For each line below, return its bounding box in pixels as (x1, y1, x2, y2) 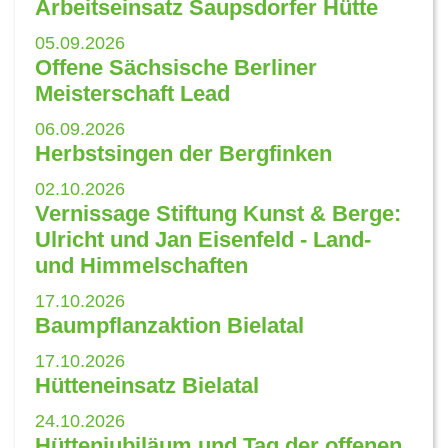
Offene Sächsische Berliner (35, 54, 317, 80)
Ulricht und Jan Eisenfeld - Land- (35, 226, 371, 252)
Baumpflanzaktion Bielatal (35, 312, 304, 338)
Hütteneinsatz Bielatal (35, 372, 259, 398)
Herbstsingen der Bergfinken (35, 140, 332, 166)
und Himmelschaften (35, 252, 248, 278)
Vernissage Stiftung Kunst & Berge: (35, 200, 401, 226)
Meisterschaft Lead (35, 80, 230, 106)
